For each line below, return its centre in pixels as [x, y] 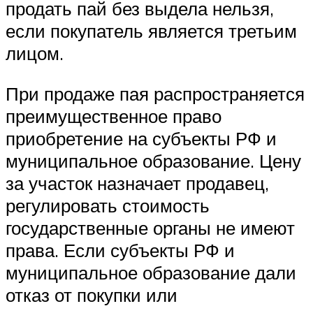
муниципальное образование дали [151, 272]
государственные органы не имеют [150, 227]
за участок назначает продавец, [137, 183]
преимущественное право [114, 116]
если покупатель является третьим [151, 30]
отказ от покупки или [92, 294]
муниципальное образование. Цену [153, 160]
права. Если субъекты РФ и [120, 250]
